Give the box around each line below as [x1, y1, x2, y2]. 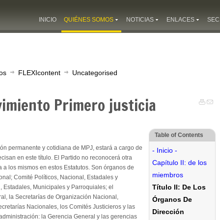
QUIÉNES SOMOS [64, 16, 113, 23]
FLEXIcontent [18, 69, 60, 77]
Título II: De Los [152, 183, 206, 191]
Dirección [152, 207, 184, 216]
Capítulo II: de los [152, 158, 207, 166]
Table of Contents [155, 131, 203, 138]
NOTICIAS [126, 16, 154, 23]
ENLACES [166, 16, 194, 23]
